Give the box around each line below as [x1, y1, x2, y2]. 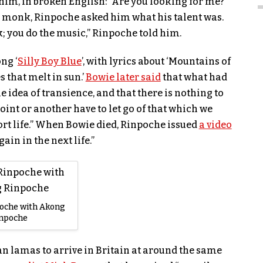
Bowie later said [85, 72, 161, 83]
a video [198, 119, 232, 131]
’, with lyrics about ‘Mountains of [81, 56, 231, 68]
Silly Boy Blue [17, 56, 82, 68]
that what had [160, 72, 227, 83]
